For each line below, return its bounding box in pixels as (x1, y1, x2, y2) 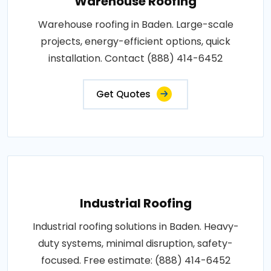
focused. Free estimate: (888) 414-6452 (41, 253, 230, 267)
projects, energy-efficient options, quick (41, 34, 230, 48)
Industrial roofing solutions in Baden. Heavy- (32, 219, 239, 233)
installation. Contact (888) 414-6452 (48, 51, 223, 65)
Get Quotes (96, 87, 151, 100)
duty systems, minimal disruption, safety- (38, 236, 233, 250)
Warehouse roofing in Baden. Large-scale (38, 17, 233, 31)
